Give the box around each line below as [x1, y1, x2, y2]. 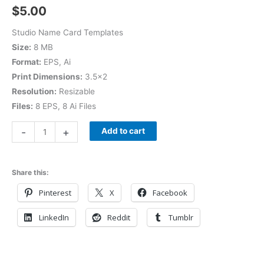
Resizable [57, 86, 95, 96]
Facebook [153, 187, 187, 198]
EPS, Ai [41, 57, 71, 67]
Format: [12, 57, 41, 67]
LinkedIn [39, 212, 69, 223]
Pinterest [39, 187, 71, 198]
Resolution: [12, 86, 57, 96]
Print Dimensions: [12, 71, 82, 81]
